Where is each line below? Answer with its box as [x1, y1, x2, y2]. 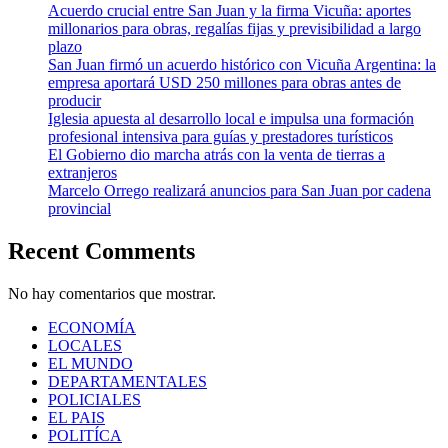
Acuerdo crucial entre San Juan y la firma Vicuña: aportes [48, 2, 411, 20]
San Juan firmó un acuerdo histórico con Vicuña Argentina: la [48, 56, 436, 74]
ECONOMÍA [48, 318, 136, 336]
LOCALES [48, 336, 122, 354]
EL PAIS [48, 408, 105, 426]
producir [48, 92, 101, 110]
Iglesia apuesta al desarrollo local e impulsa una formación [48, 110, 414, 128]
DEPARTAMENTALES [48, 372, 207, 390]
